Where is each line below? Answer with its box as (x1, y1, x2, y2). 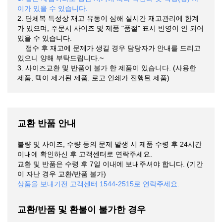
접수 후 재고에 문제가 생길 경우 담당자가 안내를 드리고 (17, 44, 201, 52)
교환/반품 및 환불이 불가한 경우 (17, 204, 146, 215)
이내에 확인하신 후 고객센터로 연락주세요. (17, 150, 152, 158)
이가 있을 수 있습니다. (17, 4, 88, 12)
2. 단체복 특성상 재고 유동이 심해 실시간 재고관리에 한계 (17, 14, 199, 22)
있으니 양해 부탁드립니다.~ (17, 54, 104, 62)
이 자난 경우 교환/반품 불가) (17, 169, 106, 178)
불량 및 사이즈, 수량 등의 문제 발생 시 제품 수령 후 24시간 (17, 140, 202, 148)
